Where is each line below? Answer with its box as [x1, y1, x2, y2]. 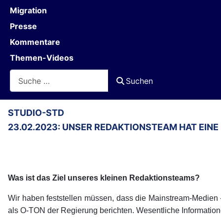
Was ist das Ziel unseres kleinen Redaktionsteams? [8, 174, 200, 183]
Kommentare [10, 37, 60, 47]
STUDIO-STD [8, 108, 64, 118]
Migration [10, 5, 47, 15]
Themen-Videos [10, 53, 74, 63]
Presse [10, 21, 37, 31]
